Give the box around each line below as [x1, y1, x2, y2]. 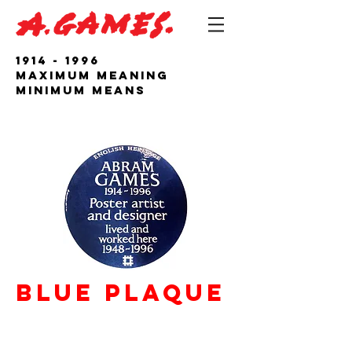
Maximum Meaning [16, 68, 169, 82]
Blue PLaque [16, 278, 236, 307]
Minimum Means [16, 82, 146, 97]
